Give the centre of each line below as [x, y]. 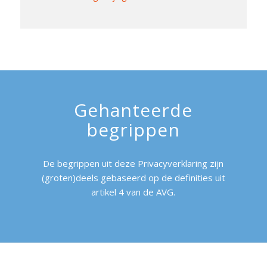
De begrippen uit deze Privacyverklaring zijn [133, 163]
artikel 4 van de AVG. [133, 192]
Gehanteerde [133, 110]
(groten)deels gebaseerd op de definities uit [133, 178]
